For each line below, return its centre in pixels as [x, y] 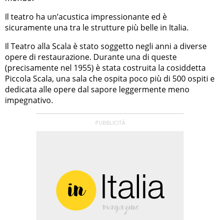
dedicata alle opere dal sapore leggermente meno [97, 90]
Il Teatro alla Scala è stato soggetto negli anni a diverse [106, 46]
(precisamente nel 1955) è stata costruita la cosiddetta [105, 68]
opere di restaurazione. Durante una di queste [91, 57]
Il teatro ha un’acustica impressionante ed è [86, 17]
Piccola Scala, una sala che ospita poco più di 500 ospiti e [110, 79]
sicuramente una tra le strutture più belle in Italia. [97, 28]
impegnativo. [29, 100]
